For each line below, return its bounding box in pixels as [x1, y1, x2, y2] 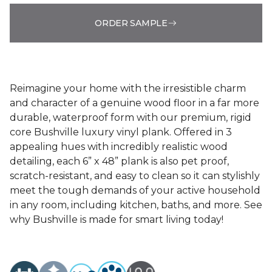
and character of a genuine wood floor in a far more [10, 97, 259, 109]
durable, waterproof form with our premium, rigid [10, 112, 251, 123]
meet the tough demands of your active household [10, 185, 260, 196]
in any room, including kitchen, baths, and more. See [10, 199, 262, 211]
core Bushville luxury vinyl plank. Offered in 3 [10, 126, 232, 138]
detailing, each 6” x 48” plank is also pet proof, [10, 155, 229, 167]
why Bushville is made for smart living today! [10, 214, 223, 225]
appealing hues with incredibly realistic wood [10, 141, 228, 152]
